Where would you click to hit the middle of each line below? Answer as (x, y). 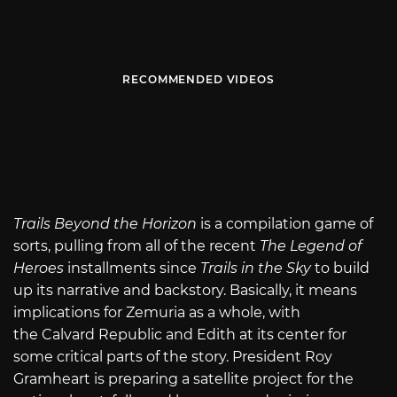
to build (342, 269)
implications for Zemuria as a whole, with (157, 313)
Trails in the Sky (257, 269)
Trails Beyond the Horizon (107, 224)
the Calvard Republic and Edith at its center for (180, 335)
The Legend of (311, 246)
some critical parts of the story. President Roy (173, 357)
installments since (134, 269)
